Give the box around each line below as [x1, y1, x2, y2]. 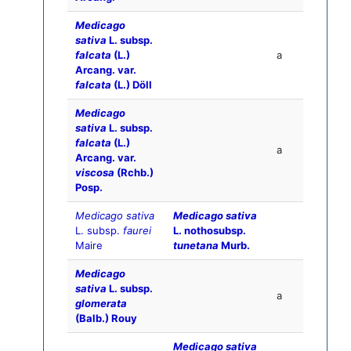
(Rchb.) [114, 166, 154, 179]
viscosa [75, 166, 114, 179]
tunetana [173, 239, 219, 252]
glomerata [75, 297, 127, 310]
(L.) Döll [111, 78, 152, 92]
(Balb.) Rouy [75, 312, 137, 325]
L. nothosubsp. [173, 224, 246, 237]
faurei [123, 224, 151, 237]
